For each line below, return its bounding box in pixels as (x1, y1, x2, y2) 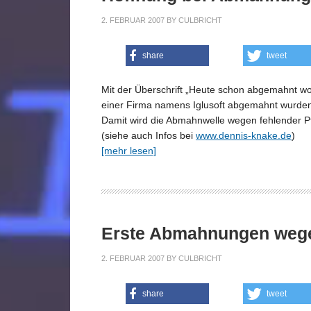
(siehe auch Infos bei (101, 130, 196, 141)
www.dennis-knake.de (196, 130, 292, 141)
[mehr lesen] (101, 145, 156, 156)
